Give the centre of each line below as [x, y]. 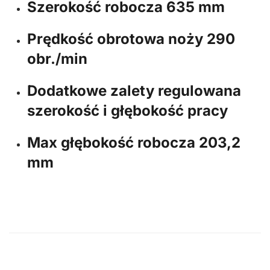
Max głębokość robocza [111, 143]
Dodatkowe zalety [91, 91]
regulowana [199, 91]
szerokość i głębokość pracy [127, 111]
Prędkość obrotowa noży [115, 39]
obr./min [57, 59]
